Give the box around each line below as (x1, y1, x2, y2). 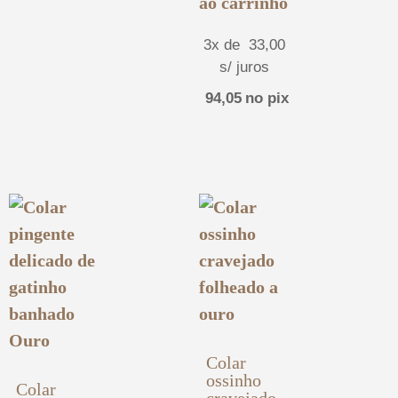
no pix (244, 90, 289, 107)
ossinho (206, 370, 261, 391)
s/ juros (219, 59, 270, 76)
